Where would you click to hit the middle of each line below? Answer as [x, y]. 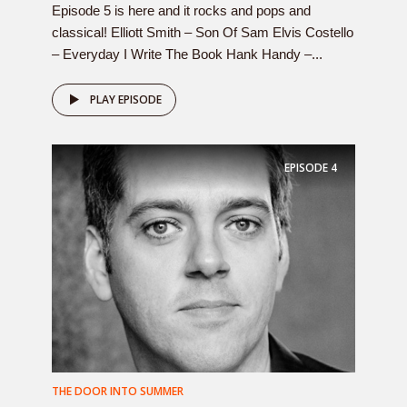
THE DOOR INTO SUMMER [118, 391]
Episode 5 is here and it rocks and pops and [181, 10]
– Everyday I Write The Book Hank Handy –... [187, 54]
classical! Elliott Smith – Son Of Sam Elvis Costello [203, 32]
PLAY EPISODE [126, 99]
